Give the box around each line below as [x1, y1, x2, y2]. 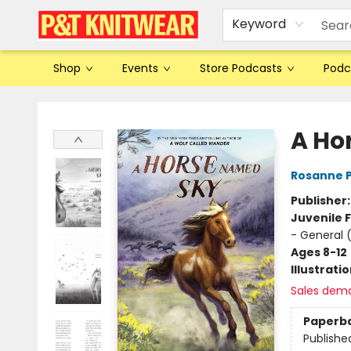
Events [122, 60, 158, 76]
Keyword [232, 15, 286, 33]
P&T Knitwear [12, 93, 84, 109]
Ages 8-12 [290, 244, 347, 260]
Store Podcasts [200, 60, 282, 76]
